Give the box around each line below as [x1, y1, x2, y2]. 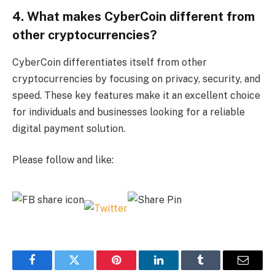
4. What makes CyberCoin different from [12, 9, 255, 25]
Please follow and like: [12, 154, 114, 166]
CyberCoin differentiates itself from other [12, 56, 207, 68]
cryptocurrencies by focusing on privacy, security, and [12, 72, 260, 85]
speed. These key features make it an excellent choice [12, 89, 260, 101]
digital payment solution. [12, 122, 125, 134]
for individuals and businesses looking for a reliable [12, 106, 245, 118]
